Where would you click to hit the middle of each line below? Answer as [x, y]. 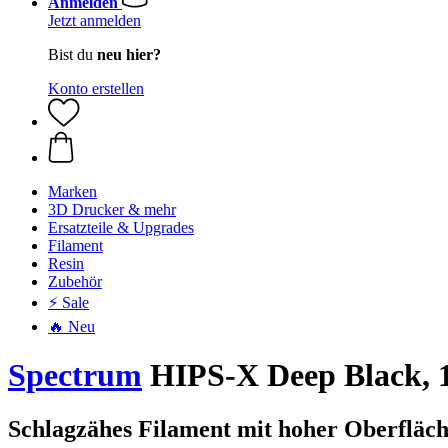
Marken [72, 191]
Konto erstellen [96, 88]
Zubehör [75, 281]
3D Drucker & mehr [112, 209]
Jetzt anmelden [94, 20]
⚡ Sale [68, 302]
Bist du [72, 54]
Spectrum [75, 375]
